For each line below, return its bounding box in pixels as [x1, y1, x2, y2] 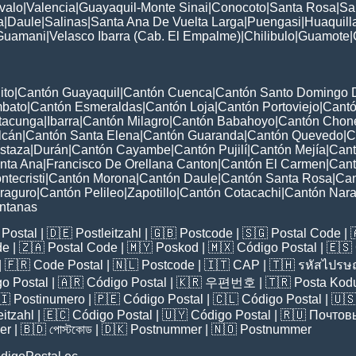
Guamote [298, 29, 350, 44]
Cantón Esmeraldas [30, 100, 142, 114]
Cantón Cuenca [123, 86, 212, 100]
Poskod [156, 241, 199, 255]
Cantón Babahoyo [172, 114, 275, 129]
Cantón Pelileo [40, 186, 124, 200]
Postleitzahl [75, 226, 141, 241]
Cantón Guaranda [143, 129, 244, 143]
